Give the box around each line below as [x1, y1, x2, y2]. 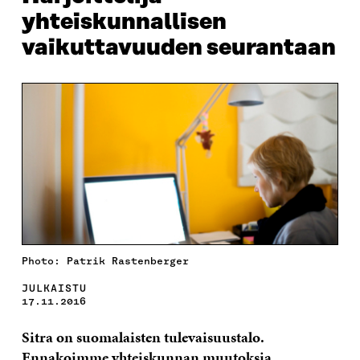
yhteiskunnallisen [21, 10, 227, 35]
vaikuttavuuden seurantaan [21, 35, 336, 60]
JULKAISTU [21, 282, 87, 295]
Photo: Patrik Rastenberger [21, 255, 189, 268]
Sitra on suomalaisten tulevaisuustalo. [21, 326, 264, 349]
